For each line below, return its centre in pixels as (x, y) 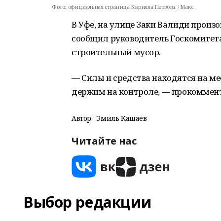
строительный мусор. (116, 52)
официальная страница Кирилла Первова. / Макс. (131, 7)
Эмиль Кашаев (122, 118)
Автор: (82, 118)
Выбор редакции (87, 202)
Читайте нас (104, 141)
